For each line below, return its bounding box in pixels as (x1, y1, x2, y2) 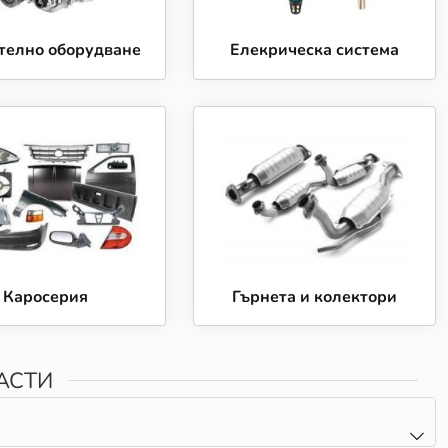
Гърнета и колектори (231, 285, 397, 308)
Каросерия (2, 285, 88, 308)
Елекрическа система (229, 38, 399, 61)
